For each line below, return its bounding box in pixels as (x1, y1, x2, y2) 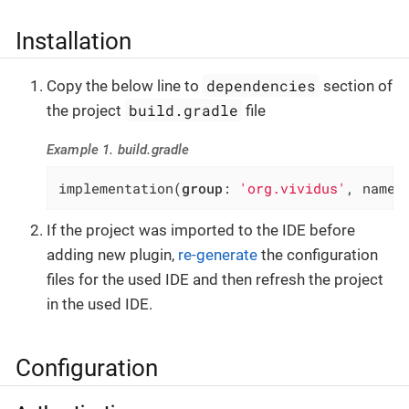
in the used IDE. (47, 294, 152, 313)
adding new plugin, (47, 245, 178, 264)
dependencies (206, 76, 317, 96)
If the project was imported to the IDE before (47, 220, 355, 239)
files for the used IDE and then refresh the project (47, 269, 383, 288)
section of (320, 77, 393, 96)
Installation (16, 26, 131, 55)
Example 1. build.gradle (47, 142, 190, 159)
